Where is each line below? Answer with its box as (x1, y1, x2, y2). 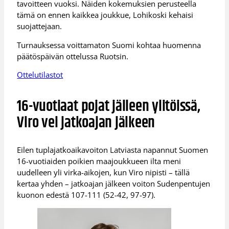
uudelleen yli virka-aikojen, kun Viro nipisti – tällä (17, 167, 190, 178)
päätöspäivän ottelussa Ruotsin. (17, 51, 129, 61)
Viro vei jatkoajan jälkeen (17, 111, 155, 135)
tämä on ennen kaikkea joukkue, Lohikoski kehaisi (17, 10, 194, 20)
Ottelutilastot (17, 70, 63, 80)
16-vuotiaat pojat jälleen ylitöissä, (17, 95, 200, 119)
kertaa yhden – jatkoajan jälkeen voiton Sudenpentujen (17, 178, 211, 189)
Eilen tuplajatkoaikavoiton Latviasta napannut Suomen (17, 145, 209, 155)
